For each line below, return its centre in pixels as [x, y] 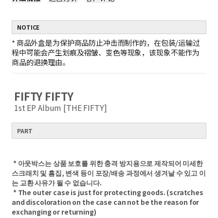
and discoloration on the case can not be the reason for [106, 202]
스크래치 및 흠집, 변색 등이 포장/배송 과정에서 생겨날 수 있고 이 [109, 173]
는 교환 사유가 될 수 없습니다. [57, 182]
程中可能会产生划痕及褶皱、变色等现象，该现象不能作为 [106, 52]
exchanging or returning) [55, 212]
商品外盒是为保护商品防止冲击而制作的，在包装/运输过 [108, 43]
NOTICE [28, 27]
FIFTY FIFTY [44, 96]
